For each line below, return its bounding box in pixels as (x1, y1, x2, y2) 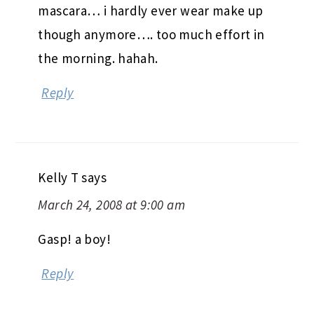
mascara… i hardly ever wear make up (38, 1, 264, 19)
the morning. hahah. (38, 49, 158, 67)
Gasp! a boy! (38, 230, 111, 247)
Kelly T (38, 168, 79, 186)
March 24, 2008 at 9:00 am (38, 196, 185, 213)
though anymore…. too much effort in (38, 25, 265, 43)
